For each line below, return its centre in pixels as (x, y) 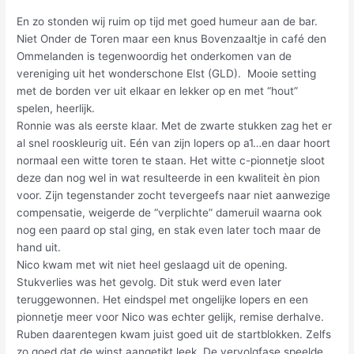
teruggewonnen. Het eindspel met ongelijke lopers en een (163, 300)
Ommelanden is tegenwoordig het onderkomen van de (154, 56)
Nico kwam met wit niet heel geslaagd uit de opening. (153, 265)
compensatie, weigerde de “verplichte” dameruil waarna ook (169, 213)
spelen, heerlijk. (58, 109)
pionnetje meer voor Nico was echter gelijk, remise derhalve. (171, 317)
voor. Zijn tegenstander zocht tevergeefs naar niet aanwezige (174, 196)
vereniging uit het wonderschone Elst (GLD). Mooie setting (167, 74)
